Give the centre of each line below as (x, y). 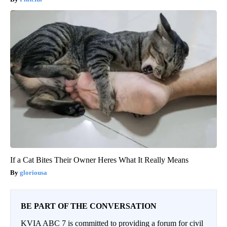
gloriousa (33, 173)
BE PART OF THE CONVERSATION (89, 206)
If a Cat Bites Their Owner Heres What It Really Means (99, 160)
